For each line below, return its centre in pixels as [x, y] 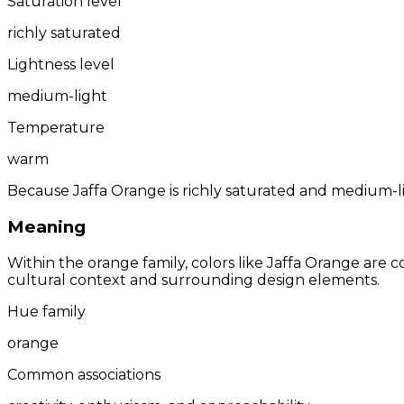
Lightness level [61, 65]
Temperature [56, 128]
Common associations [84, 374]
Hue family [46, 311]
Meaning [46, 226]
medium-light [57, 96]
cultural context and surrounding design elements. [193, 280]
